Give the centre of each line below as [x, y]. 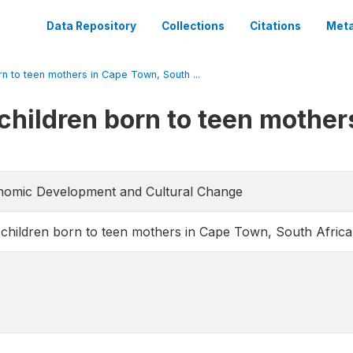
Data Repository [91, 26]
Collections [193, 26]
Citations [275, 26]
